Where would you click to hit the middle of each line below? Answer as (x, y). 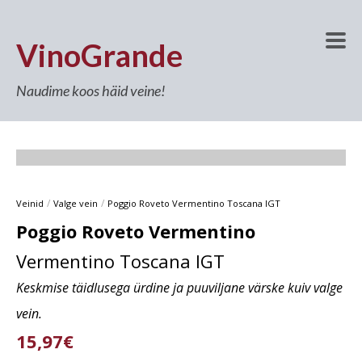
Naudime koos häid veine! (91, 90)
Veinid (30, 203)
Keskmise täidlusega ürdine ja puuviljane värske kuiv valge (179, 288)
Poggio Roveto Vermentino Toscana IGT (194, 203)
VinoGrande (99, 55)
